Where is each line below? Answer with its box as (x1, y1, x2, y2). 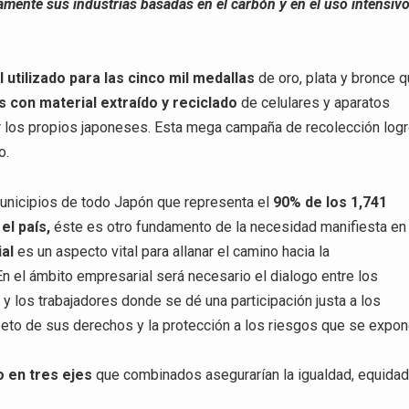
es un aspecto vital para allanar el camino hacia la (14, 242, 330, 260)
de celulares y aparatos (237, 94, 391, 112)
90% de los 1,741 (273, 193, 388, 211)
